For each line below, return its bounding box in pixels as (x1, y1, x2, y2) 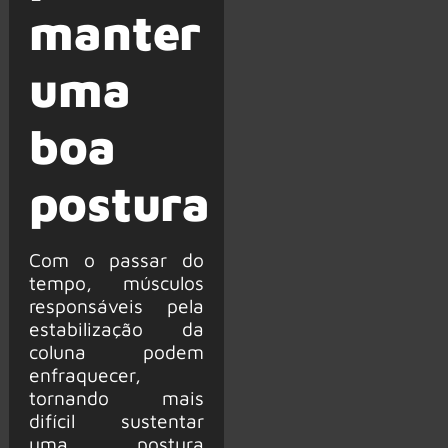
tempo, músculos (28, 270, 204, 294)
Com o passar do (28, 247, 204, 271)
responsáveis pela (28, 293, 204, 317)
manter (28, 3, 202, 60)
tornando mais (28, 385, 204, 409)
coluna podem (28, 339, 204, 363)
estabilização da (28, 316, 204, 340)
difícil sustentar (28, 408, 204, 432)
